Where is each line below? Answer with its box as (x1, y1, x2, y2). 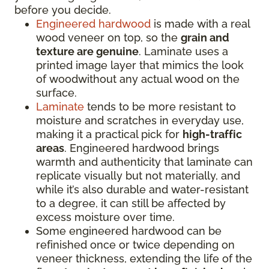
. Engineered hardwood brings (64, 142, 219, 154)
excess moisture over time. (36, 211, 175, 223)
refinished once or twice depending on (36, 238, 235, 251)
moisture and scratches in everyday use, (36, 114, 244, 127)
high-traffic (183, 128, 242, 141)
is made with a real (151, 17, 250, 30)
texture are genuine (36, 45, 139, 58)
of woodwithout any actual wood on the (36, 73, 240, 85)
